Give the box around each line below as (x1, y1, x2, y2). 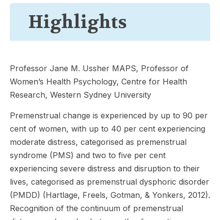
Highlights (28, 10, 127, 33)
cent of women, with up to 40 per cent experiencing (10, 123, 205, 134)
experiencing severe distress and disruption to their (10, 163, 200, 173)
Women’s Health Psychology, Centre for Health (10, 76, 187, 86)
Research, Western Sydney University (10, 89, 151, 100)
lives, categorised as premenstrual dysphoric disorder (10, 176, 209, 187)
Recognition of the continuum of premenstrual (10, 203, 183, 213)
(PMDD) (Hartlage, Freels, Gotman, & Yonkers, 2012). (10, 190, 210, 200)
